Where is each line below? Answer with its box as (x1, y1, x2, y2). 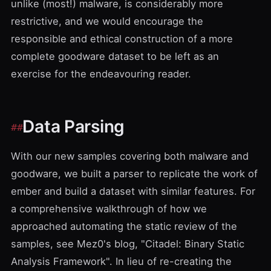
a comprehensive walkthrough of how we (11, 203, 207, 215)
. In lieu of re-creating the (109, 255, 232, 267)
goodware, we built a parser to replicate (11, 168, 203, 180)
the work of (203, 168, 258, 180)
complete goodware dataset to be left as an (11, 50, 219, 62)
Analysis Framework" (11, 255, 109, 267)
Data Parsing (22, 116, 125, 137)
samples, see (11, 238, 77, 250)
